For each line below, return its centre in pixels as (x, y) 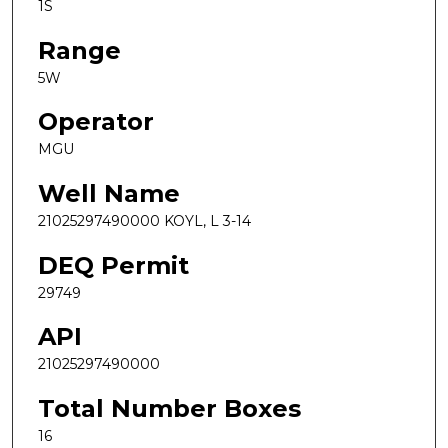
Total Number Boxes (169, 408)
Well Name (109, 193)
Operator (96, 122)
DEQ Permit (113, 265)
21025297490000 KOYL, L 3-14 (144, 220)
